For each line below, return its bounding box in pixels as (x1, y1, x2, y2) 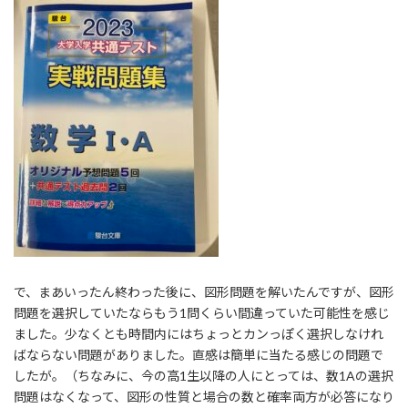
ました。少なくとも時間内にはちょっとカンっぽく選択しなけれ (14, 326, 383, 342)
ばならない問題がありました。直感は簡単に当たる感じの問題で (14, 347, 383, 363)
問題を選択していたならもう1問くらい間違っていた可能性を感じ (14, 305, 390, 321)
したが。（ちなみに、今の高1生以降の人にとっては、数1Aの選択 (14, 368, 393, 384)
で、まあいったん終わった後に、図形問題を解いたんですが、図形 (14, 284, 394, 301)
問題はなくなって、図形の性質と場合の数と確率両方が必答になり (14, 389, 394, 405)
